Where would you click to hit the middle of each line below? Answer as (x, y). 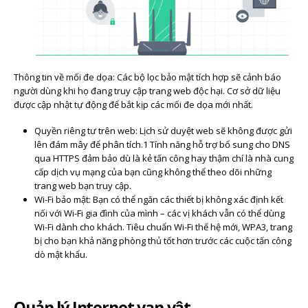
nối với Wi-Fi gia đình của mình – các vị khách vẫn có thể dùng (159, 213)
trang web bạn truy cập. (82, 186)
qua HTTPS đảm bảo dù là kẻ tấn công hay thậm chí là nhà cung (164, 158)
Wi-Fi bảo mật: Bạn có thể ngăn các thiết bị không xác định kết (158, 200)
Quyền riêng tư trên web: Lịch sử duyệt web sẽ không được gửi (163, 131)
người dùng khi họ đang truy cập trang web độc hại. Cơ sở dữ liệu (147, 90)
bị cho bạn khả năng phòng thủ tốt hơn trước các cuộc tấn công (163, 241)
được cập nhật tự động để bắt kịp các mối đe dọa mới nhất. (133, 104)
